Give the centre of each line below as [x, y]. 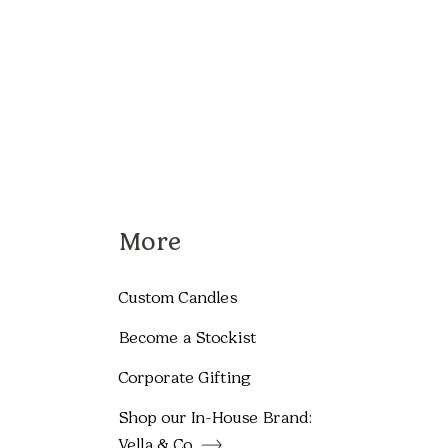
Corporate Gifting [184, 377]
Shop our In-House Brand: [214, 417]
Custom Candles [177, 297]
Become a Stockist [187, 337]
